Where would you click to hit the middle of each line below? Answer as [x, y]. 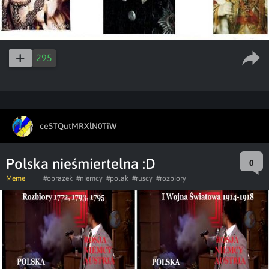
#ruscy [142, 178]
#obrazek [58, 178]
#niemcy [89, 178]
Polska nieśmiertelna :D [81, 164]
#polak [117, 178]
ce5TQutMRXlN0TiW [78, 126]
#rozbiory [171, 178]
